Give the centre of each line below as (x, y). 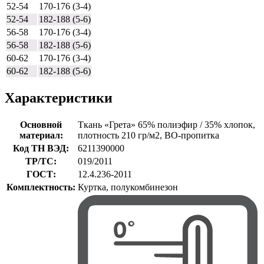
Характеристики (59, 98)
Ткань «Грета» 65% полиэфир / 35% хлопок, (166, 124)
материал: (41, 135)
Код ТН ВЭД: (41, 148)
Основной (41, 124)
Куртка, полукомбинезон (128, 187)
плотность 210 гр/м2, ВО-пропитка (148, 135)
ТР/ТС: (41, 161)
